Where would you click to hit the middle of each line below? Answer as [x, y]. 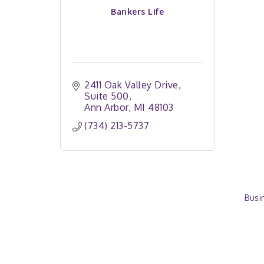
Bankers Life [138, 11]
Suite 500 [107, 96]
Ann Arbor [106, 107]
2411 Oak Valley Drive [131, 85]
